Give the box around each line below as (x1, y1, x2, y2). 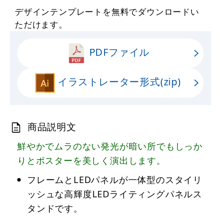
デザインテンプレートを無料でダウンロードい (15, 5, 199, 17)
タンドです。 (27, 202, 83, 215)
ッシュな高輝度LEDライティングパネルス (27, 187, 202, 200)
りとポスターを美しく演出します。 (17, 154, 166, 167)
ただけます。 (15, 18, 68, 30)
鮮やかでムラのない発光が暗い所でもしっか (17, 140, 203, 152)
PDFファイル (86, 45, 150, 59)
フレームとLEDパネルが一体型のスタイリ (27, 173, 202, 186)
